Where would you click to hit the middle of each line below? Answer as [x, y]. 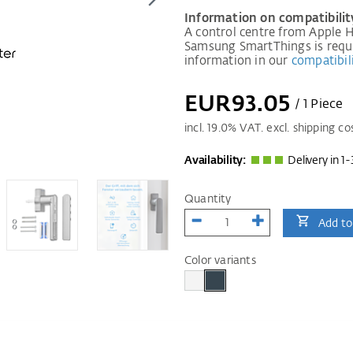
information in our [236, 61]
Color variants [220, 261]
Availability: [215, 161]
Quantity [208, 199]
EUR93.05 [238, 105]
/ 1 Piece [319, 105]
